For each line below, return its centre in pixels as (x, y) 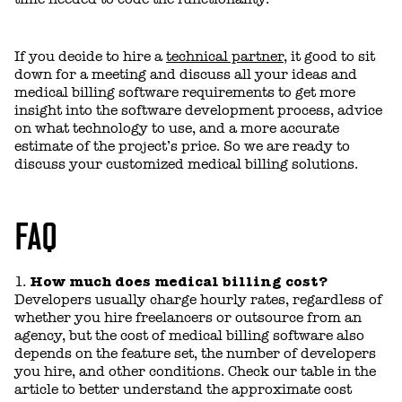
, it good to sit (329, 56)
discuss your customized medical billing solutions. (186, 164)
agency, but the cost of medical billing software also (189, 335)
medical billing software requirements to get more (185, 92)
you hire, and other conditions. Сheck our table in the (195, 371)
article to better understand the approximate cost (183, 389)
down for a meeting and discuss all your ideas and (186, 74)
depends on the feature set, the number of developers (195, 353)
